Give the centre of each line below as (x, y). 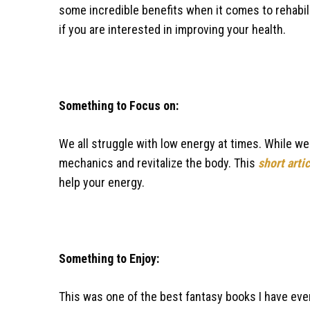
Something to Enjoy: (109, 258)
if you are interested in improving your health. (172, 29)
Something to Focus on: (118, 105)
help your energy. (101, 182)
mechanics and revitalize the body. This (158, 163)
